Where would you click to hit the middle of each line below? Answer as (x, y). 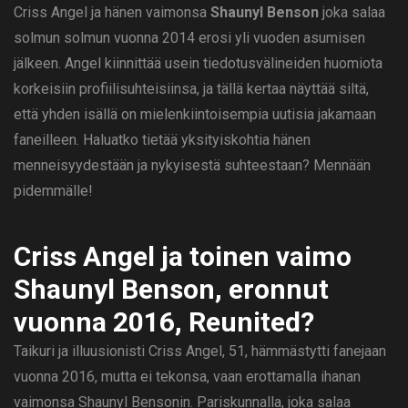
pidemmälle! (53, 191)
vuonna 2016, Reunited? (164, 322)
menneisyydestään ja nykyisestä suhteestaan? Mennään (192, 166)
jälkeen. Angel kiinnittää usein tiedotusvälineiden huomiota (198, 64)
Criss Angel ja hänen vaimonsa (112, 13)
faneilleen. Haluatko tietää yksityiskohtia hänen (162, 140)
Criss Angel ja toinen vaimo (183, 257)
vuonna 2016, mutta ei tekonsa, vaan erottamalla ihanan (187, 377)
